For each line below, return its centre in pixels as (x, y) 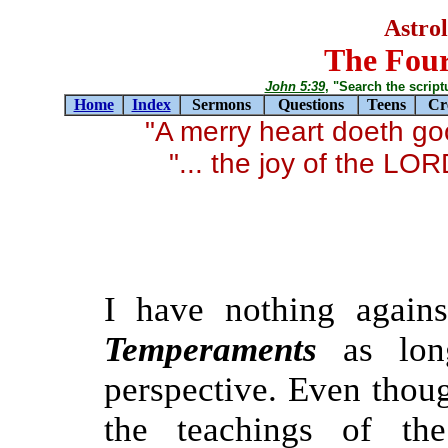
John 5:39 (294, 86)
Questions (310, 104)
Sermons (221, 104)
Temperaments (210, 349)
